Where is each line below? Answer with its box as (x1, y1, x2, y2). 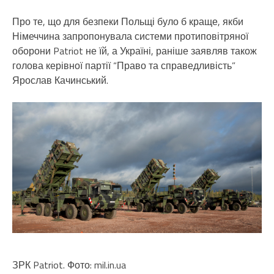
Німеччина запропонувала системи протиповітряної (12, 28, 248, 43)
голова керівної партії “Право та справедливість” (12, 57, 235, 73)
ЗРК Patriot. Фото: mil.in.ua (12, 257, 126, 273)
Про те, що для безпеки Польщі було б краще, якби (12, 13, 243, 29)
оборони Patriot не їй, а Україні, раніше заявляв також (12, 43, 257, 58)
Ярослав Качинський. (12, 72, 108, 87)
